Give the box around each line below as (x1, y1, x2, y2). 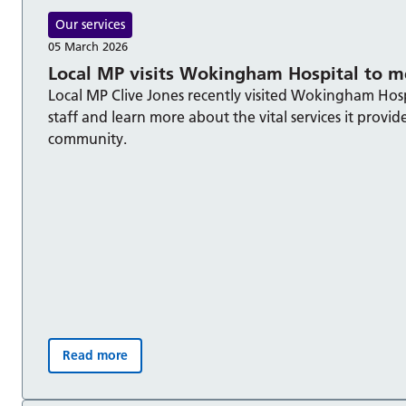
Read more (63, 347, 128, 364)
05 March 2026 (48, 39, 128, 54)
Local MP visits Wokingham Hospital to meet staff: (93, 353, 396, 371)
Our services (55, 16, 125, 34)
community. (48, 130, 127, 149)
